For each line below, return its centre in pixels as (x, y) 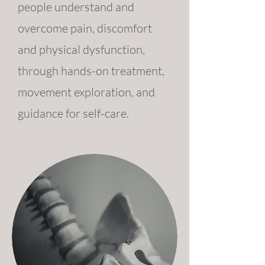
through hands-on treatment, (91, 71)
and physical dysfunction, (81, 49)
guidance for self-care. (75, 113)
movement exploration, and (86, 92)
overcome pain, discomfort (85, 28)
